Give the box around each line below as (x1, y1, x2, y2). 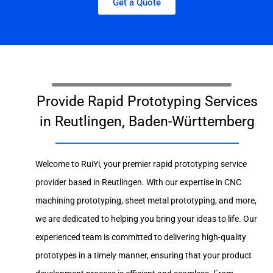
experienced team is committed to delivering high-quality (35, 232, 246, 243)
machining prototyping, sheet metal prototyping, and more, (35, 196, 257, 206)
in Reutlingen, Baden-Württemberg (40, 113, 255, 130)
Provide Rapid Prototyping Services (37, 93, 258, 110)
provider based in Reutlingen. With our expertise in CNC (35, 177, 241, 188)
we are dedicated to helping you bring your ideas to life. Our (35, 214, 257, 224)
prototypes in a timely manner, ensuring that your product (35, 250, 252, 261)
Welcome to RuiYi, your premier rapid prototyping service (35, 159, 247, 169)
